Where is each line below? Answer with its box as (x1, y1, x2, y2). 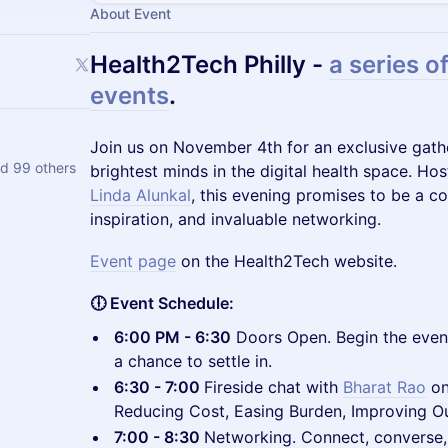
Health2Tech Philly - (90, 50, 329, 79)
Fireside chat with (204, 377, 343, 397)
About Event (90, 5, 171, 22)
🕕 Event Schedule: (90, 293, 234, 313)
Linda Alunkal (90, 185, 191, 205)
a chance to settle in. (114, 351, 272, 371)
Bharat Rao (343, 377, 426, 397)
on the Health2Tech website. (176, 251, 397, 271)
